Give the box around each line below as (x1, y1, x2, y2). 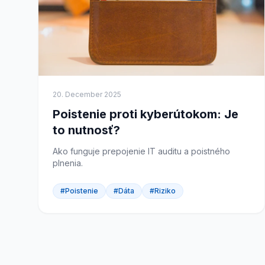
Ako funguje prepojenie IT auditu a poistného (53, 146, 230, 156)
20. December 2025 (53, 90, 121, 99)
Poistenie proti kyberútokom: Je (53, 107, 238, 121)
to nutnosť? (53, 123, 120, 137)
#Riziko (150, 186, 176, 195)
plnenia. (53, 158, 83, 168)
